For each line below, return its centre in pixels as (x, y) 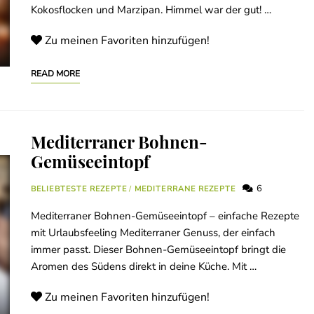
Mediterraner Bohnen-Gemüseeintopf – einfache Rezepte (165, 216)
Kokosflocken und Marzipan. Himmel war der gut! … (151, 10)
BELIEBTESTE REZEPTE (79, 189)
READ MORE (55, 74)
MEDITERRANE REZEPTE (185, 189)
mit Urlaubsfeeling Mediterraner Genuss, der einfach (153, 233)
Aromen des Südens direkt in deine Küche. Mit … (144, 267)
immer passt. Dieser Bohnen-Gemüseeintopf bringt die (158, 250)
